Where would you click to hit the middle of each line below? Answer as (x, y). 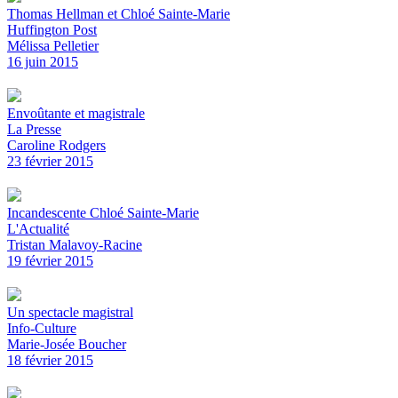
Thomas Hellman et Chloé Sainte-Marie (119, 13)
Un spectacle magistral (70, 312)
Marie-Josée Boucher (67, 344)
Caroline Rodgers (56, 145)
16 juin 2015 (43, 61)
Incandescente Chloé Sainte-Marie (103, 212)
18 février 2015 (50, 360)
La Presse (34, 129)
